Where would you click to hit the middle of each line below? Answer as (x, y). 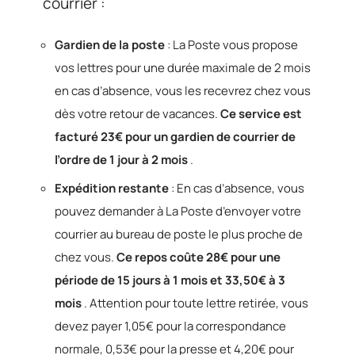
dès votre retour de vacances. (137, 113)
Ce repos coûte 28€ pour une (198, 257)
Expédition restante (112, 188)
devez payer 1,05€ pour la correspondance (170, 326)
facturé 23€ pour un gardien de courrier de (175, 136)
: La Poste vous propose (231, 44)
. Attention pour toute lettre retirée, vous (195, 303)
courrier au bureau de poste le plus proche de (179, 234)
